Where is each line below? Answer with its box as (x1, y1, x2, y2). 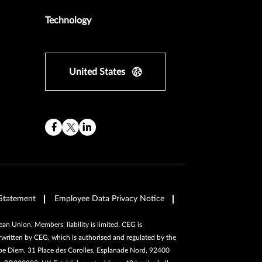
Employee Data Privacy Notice (54, 194, 164, 203)
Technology (45, 15, 92, 25)
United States (69, 67, 126, 77)
